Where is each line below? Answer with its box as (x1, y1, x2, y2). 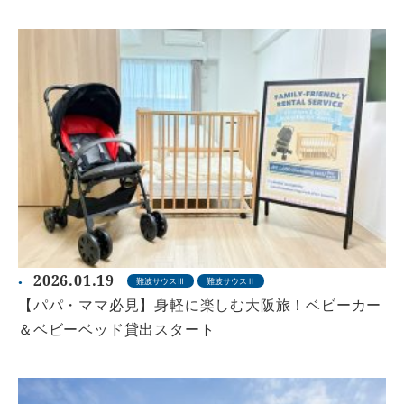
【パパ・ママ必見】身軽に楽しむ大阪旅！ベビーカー (18, 295, 382, 316)
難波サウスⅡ (207, 275, 255, 288)
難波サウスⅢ (136, 275, 185, 288)
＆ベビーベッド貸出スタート (18, 319, 216, 340)
